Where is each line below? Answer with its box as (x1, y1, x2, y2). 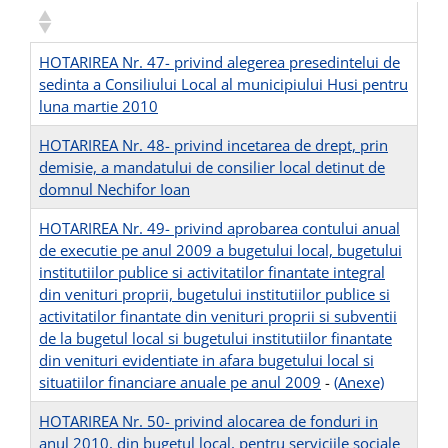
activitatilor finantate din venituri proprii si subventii (39, 306, 397, 327)
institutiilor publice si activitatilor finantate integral (39, 262, 385, 283)
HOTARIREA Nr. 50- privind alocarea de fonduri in (39, 411, 378, 432)
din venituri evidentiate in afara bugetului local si (39, 350, 374, 371)
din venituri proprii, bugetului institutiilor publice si (39, 284, 390, 305)
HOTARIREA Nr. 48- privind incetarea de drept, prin (39, 135, 388, 156)
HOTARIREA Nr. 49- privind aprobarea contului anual (39, 218, 400, 239)
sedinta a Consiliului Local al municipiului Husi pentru (39, 74, 408, 95)
